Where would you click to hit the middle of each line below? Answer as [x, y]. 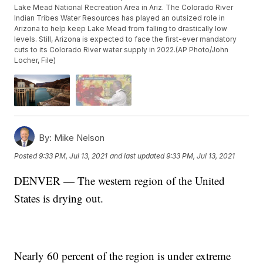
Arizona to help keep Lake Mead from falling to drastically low [121, 29]
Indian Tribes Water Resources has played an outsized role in [120, 18]
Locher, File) [35, 60]
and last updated [137, 156]
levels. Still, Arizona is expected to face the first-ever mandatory [126, 39]
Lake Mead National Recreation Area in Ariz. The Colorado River [124, 8]
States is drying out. [59, 198]
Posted [27, 156]
